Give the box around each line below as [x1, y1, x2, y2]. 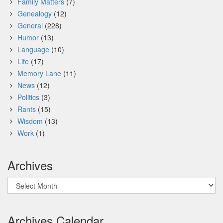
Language [17, 44, 49, 54]
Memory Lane [17, 68, 61, 78]
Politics [17, 92, 39, 102]
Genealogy [17, 8, 52, 18]
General [17, 20, 43, 30]
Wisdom [17, 116, 43, 126]
